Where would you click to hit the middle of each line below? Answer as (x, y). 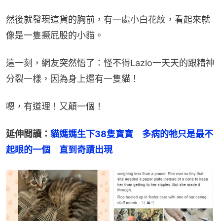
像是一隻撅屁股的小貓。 (55, 36)
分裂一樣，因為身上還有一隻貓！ (73, 79)
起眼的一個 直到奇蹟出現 (59, 150)
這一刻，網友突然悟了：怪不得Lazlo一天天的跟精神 (110, 63)
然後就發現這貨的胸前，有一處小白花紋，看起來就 (108, 20)
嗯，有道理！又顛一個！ (55, 107)
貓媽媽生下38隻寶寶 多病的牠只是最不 (132, 134)
